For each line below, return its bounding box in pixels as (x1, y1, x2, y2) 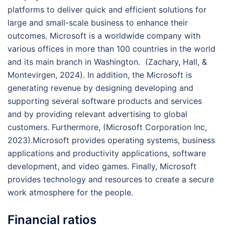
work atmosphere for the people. (8, 187, 133, 197)
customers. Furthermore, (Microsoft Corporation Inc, (8, 122, 207, 132)
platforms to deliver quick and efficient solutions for (8, 4, 206, 15)
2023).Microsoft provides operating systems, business (8, 135, 215, 145)
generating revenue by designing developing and (8, 82, 193, 93)
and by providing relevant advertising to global (8, 108, 187, 119)
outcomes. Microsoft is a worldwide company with (8, 30, 200, 41)
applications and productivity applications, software (8, 148, 206, 158)
